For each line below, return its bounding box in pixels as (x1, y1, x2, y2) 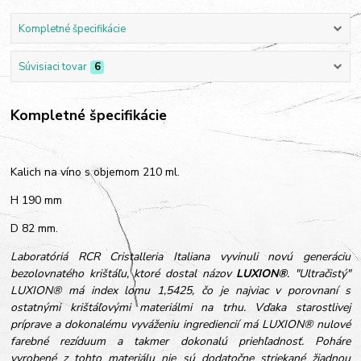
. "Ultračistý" (287, 266, 351, 282)
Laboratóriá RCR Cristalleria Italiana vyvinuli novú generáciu (10, 249, 351, 265)
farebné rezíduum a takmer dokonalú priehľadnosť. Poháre (10, 334, 351, 350)
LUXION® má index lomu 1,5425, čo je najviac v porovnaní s (10, 283, 351, 299)
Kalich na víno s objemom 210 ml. (10, 164, 180, 180)
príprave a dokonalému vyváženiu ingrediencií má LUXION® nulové (10, 317, 351, 333)
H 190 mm (10, 193, 63, 209)
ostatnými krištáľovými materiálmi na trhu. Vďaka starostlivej (10, 300, 351, 316)
